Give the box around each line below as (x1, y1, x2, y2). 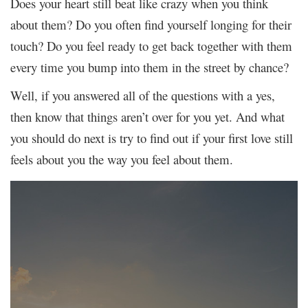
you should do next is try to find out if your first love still (10, 129, 293, 146)
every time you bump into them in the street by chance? (10, 58, 289, 76)
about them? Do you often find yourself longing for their (10, 15, 291, 33)
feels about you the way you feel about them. (10, 150, 233, 168)
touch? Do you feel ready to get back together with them (10, 36, 292, 54)
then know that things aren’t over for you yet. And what (10, 107, 285, 125)
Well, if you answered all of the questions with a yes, (10, 86, 275, 104)
